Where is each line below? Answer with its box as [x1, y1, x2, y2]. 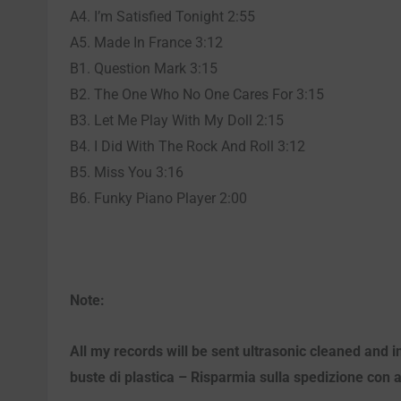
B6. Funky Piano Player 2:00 [70, 189, 247, 207]
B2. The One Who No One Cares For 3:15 [70, 85, 324, 103]
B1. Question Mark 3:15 [70, 59, 218, 77]
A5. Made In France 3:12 [70, 33, 223, 51]
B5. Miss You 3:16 [70, 163, 183, 181]
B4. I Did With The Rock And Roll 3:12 [70, 137, 305, 155]
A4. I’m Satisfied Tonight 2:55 [70, 7, 255, 25]
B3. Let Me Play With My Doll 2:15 [70, 111, 284, 129]
